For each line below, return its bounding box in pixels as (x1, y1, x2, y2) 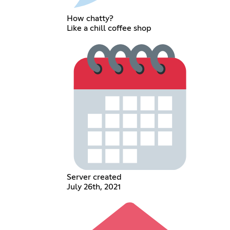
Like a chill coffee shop (66, 24, 151, 33)
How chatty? (66, 14, 113, 23)
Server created (66, 173, 122, 182)
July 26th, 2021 (66, 183, 121, 191)
